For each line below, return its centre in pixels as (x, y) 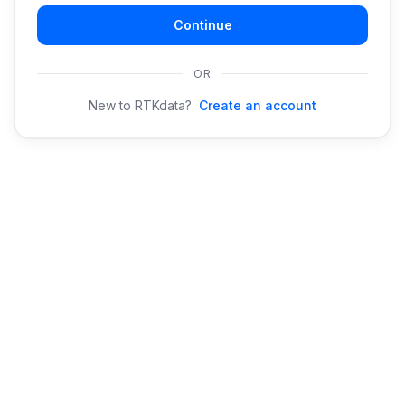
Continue (202, 24)
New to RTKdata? (140, 105)
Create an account (258, 105)
